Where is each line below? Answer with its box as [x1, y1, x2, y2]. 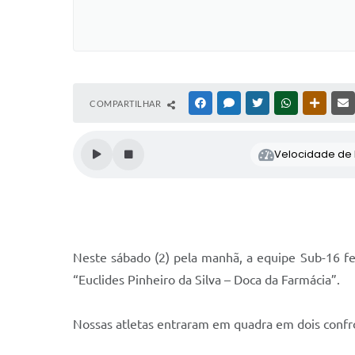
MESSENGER [237, 98, 287, 109]
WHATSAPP [294, 98, 340, 109]
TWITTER [265, 98, 303, 109]
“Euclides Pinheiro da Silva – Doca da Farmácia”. [73, 273, 340, 288]
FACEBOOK [208, 98, 254, 109]
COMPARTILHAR [90, 98, 163, 109]
